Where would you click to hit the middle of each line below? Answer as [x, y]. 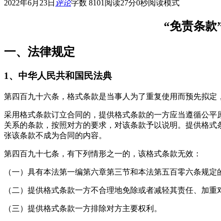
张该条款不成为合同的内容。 [55, 135]
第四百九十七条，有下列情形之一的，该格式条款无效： [103, 153]
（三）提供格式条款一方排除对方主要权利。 [83, 208]
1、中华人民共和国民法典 [58, 76]
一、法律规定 [39, 52]
